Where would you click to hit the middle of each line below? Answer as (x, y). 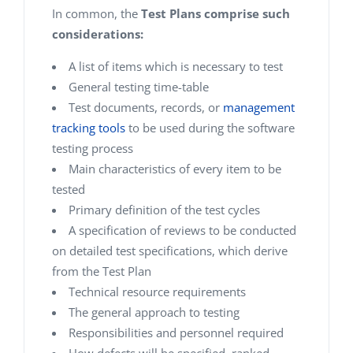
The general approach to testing (154, 312)
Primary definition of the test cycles (164, 210)
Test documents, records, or (146, 107)
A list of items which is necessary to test (176, 66)
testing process (93, 148)
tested (69, 189)
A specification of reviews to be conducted (182, 230)
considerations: (98, 34)
